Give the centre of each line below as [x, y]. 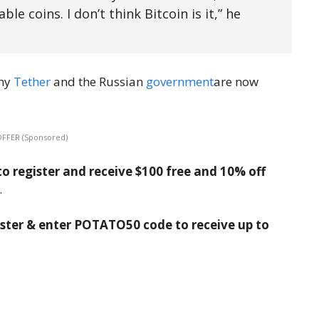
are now [236, 82]
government [180, 82]
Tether [32, 82]
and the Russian [98, 82]
